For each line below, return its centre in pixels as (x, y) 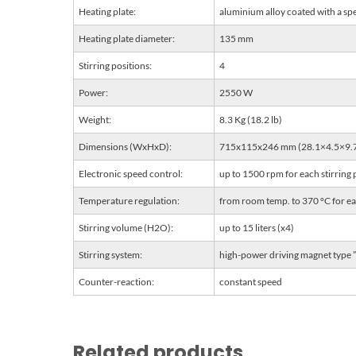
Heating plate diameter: (127, 38)
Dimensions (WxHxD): (125, 146)
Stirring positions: (115, 65)
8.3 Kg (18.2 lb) (251, 119)
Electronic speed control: (131, 173)
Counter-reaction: (116, 281)
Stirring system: (110, 254)
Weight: (95, 119)
